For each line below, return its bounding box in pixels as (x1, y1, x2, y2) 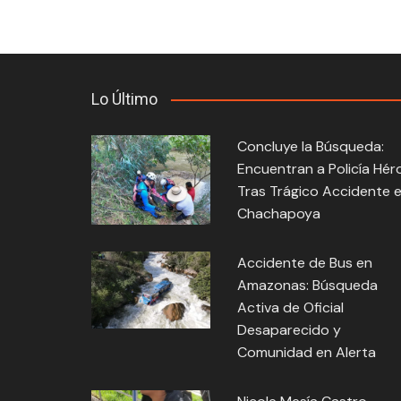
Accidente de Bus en (236, 253, 372, 273)
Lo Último (91, 90, 158, 109)
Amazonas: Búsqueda (236, 276, 378, 295)
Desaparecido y (236, 320, 341, 340)
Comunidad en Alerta (236, 343, 376, 363)
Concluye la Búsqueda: (236, 137, 384, 157)
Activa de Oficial (236, 298, 344, 318)
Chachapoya (236, 204, 320, 224)
